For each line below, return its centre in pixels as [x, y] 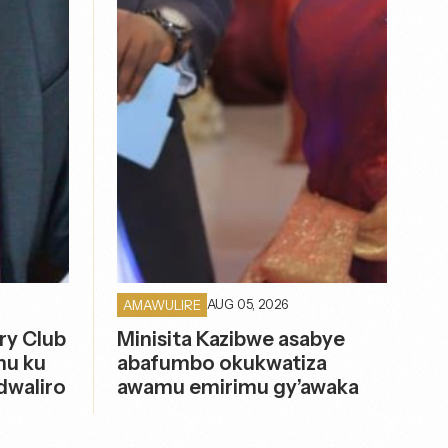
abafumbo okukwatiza [222, 362]
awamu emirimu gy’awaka [238, 386]
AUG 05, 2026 [248, 304]
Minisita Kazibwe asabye [231, 338]
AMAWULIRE [162, 304]
